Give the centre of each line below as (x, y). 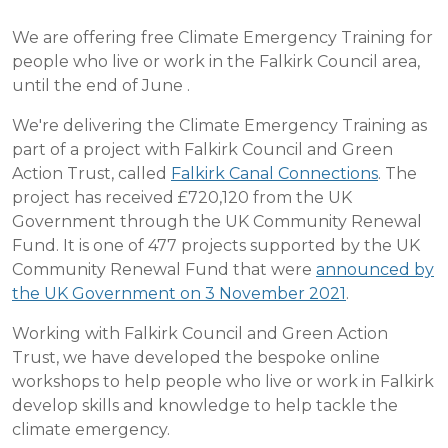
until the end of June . (101, 85)
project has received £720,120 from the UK (182, 197)
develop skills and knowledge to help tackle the (205, 405)
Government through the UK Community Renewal (217, 221)
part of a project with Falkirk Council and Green (202, 149)
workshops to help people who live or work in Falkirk (223, 381)
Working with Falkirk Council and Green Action (200, 333)
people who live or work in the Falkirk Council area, (216, 61)
